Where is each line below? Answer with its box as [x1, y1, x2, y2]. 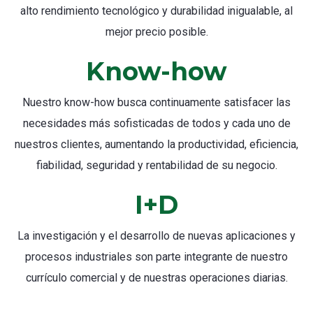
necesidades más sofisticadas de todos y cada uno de [22, 116, 291, 130]
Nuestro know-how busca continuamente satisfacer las [22, 95, 291, 109]
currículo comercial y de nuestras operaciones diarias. [25, 270, 288, 284]
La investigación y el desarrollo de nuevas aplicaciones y [17, 228, 296, 242]
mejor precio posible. [105, 24, 208, 38]
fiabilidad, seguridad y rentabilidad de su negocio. [36, 158, 277, 172]
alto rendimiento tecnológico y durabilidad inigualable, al [20, 3, 293, 17]
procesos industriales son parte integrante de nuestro [25, 249, 288, 263]
